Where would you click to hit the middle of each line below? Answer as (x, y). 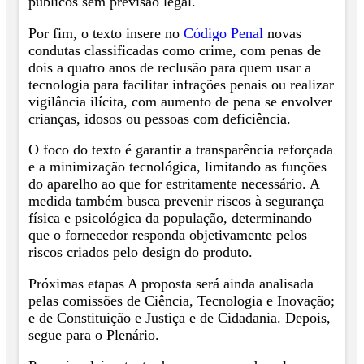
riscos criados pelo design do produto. (141, 252)
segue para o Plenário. (94, 334)
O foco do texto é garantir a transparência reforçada (181, 150)
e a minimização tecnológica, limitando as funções (178, 167)
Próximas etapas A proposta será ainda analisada (171, 283)
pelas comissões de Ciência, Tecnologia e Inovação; (182, 300)
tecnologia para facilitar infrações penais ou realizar (181, 84)
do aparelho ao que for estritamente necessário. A (174, 184)
